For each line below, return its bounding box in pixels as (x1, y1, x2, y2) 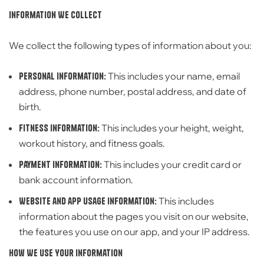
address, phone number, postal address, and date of (19, 85, 246, 97)
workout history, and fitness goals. (19, 137, 165, 149)
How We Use (9, 247, 55, 259)
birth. (19, 101, 41, 113)
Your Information (55, 247, 123, 259)
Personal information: (19, 70, 106, 82)
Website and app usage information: (19, 195, 157, 207)
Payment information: (19, 159, 102, 170)
